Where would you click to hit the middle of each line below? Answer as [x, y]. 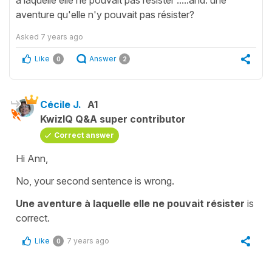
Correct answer [84, 135]
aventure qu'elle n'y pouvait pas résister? [105, 14]
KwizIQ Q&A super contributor [113, 119]
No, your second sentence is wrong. [95, 181]
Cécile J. [61, 104]
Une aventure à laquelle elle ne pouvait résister [130, 203]
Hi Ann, [32, 158]
